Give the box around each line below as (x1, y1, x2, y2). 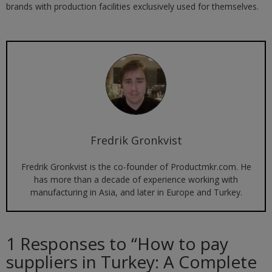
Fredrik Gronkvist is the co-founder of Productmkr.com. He (21, 160, 251, 172)
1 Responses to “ (6, 231, 137, 255)
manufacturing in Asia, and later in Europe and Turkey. (30, 186, 242, 198)
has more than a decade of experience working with (34, 173, 238, 185)
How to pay (137, 231, 228, 255)
